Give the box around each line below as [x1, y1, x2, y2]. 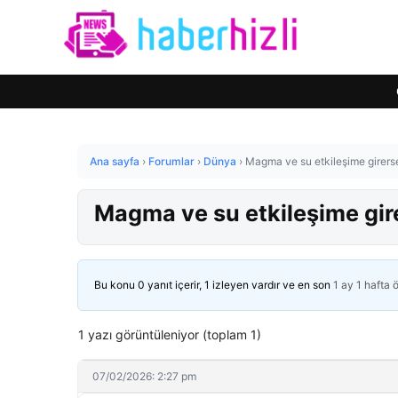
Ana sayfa [90, 155, 139, 168]
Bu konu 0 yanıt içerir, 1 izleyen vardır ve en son [94, 277, 333, 291]
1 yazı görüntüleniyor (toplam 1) [78, 326, 261, 342]
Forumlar [148, 155, 195, 168]
